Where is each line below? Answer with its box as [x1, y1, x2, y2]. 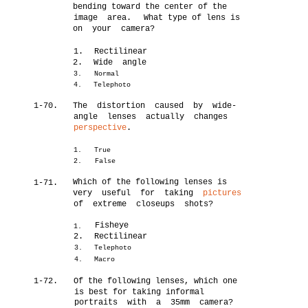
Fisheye [95, 221, 129, 230]
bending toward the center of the [73, 2, 228, 12]
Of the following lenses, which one [74, 276, 238, 286]
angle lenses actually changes [74, 112, 228, 122]
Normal [94, 70, 120, 78]
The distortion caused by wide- [73, 101, 237, 111]
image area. [74, 13, 132, 23]
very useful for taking [73, 188, 203, 198]
